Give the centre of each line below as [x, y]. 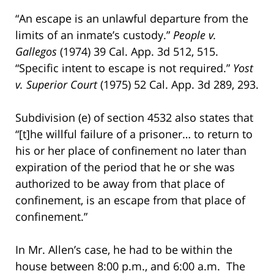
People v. [195, 35]
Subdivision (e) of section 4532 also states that [134, 117]
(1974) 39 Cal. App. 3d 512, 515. [141, 51]
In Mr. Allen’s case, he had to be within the [124, 249]
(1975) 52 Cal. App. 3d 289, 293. [178, 84]
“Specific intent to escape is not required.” [124, 68]
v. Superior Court [56, 84]
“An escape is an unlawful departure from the [132, 18]
